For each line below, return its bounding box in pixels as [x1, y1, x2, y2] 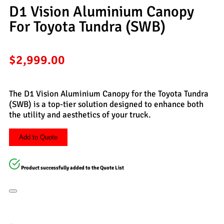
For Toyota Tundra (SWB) [9, 17, 165, 36]
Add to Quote [19, 133, 57, 141]
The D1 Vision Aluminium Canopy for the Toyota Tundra [9, 88, 208, 99]
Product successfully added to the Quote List [21, 164, 124, 171]
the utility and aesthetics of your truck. [9, 109, 150, 120]
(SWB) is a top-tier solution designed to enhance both [9, 99, 203, 110]
